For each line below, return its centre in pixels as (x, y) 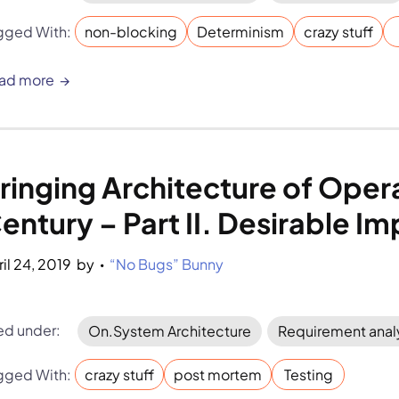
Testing (308, 375)
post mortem (218, 375)
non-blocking (131, 32)
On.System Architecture (170, 331)
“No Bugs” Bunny (167, 264)
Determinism (241, 32)
